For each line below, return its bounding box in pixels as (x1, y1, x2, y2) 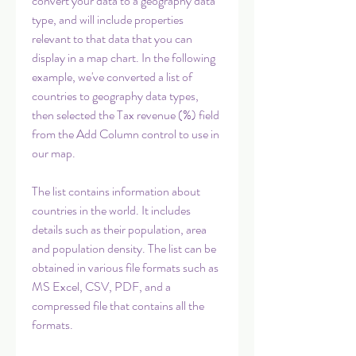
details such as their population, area (32, 220, 207, 238)
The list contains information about (32, 182, 200, 200)
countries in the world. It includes (32, 201, 191, 219)
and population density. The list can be (32, 239, 216, 257)
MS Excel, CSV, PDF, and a (32, 277, 171, 296)
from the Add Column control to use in (32, 125, 219, 143)
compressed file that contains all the (32, 296, 204, 315)
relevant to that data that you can (32, 29, 192, 48)
